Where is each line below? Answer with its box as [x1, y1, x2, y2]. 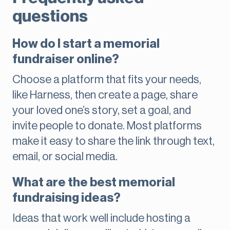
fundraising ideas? [12, 191, 121, 204]
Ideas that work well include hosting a [12, 213, 190, 224]
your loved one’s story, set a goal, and [12, 105, 191, 117]
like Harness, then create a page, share [12, 89, 198, 101]
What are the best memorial [12, 176, 175, 189]
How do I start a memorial [12, 37, 160, 50]
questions [12, 8, 88, 25]
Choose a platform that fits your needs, [12, 74, 201, 86]
